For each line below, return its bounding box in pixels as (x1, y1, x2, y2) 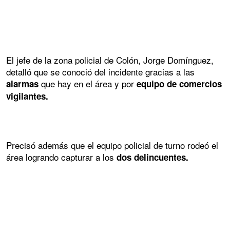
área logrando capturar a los (6, 150, 117, 163)
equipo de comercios (137, 78, 222, 90)
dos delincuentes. (117, 150, 188, 163)
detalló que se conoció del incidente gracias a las (6, 65, 195, 79)
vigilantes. (6, 90, 48, 103)
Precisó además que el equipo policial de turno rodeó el (6, 138, 218, 151)
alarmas (6, 78, 39, 90)
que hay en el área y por (39, 77, 137, 90)
